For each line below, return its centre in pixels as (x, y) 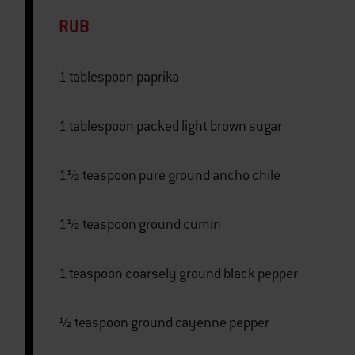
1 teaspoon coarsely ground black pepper (212, 274)
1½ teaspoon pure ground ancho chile (210, 176)
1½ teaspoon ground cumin (180, 225)
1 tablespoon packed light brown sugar (209, 126)
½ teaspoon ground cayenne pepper (200, 323)
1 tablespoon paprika (158, 77)
